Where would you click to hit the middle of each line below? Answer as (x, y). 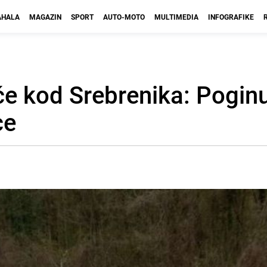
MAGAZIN (45, 17)
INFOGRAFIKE (231, 17)
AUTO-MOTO (124, 17)
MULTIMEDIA (176, 17)
